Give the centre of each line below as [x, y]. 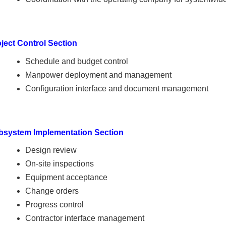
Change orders [52, 191]
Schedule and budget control [76, 61]
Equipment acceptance [66, 178]
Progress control [54, 205]
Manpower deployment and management [98, 75]
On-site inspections [59, 164]
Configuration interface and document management [117, 88]
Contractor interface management [84, 218]
